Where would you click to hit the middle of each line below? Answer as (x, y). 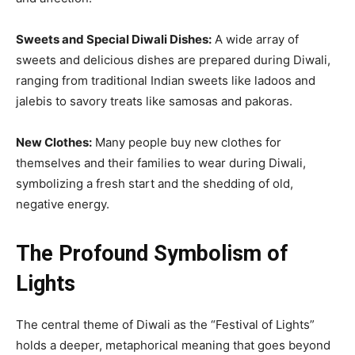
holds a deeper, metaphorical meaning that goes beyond (173, 345)
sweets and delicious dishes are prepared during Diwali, (173, 59)
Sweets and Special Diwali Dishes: (114, 39)
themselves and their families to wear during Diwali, (161, 162)
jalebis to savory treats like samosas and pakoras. (154, 101)
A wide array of (255, 39)
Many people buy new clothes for (187, 142)
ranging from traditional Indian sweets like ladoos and (166, 80)
